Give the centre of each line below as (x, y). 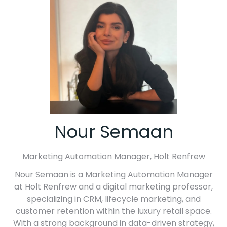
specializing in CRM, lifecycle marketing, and (113, 199)
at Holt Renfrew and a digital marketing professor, (113, 187)
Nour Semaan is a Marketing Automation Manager (113, 175)
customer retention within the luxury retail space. (113, 211)
